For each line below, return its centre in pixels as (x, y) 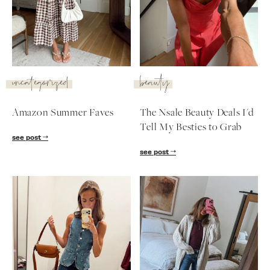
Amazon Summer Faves (63, 113)
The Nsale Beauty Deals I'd (196, 113)
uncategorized (41, 84)
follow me (135, 70)
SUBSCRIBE (135, 36)
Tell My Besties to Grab (191, 127)
